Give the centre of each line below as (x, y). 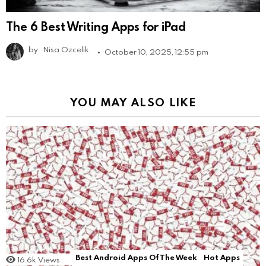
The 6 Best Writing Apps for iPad (96, 26)
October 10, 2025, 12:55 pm (156, 51)
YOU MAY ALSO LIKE (133, 102)
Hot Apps (222, 257)
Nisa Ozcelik (66, 49)
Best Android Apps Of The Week (136, 257)
